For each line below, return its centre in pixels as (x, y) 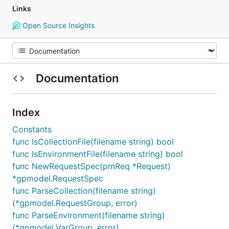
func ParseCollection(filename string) (84, 191)
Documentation (77, 78)
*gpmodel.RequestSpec (58, 178)
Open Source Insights (57, 25)
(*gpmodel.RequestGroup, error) (75, 203)
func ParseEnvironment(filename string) (89, 215)
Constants (32, 129)
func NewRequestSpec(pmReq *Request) (91, 166)
